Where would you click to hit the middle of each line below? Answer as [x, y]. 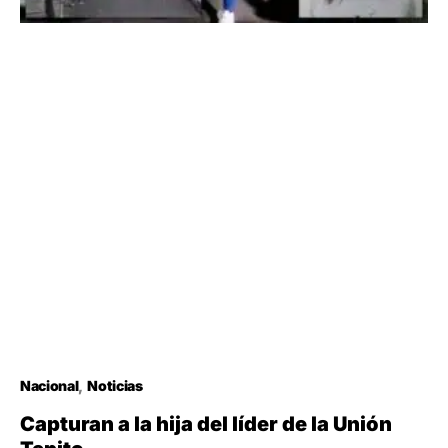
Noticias [115, 386]
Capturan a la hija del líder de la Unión [206, 424]
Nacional [49, 386]
